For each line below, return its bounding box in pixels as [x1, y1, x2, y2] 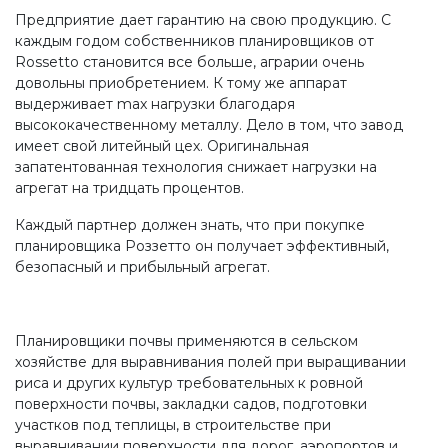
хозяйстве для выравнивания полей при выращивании [15, 353, 406, 371]
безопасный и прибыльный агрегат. [15, 258, 270, 276]
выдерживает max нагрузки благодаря [15, 95, 295, 113]
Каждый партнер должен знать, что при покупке [15, 216, 365, 234]
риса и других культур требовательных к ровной [15, 374, 363, 392]
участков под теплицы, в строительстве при [15, 416, 331, 434]
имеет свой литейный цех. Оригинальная [15, 137, 309, 155]
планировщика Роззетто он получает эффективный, [15, 237, 389, 255]
